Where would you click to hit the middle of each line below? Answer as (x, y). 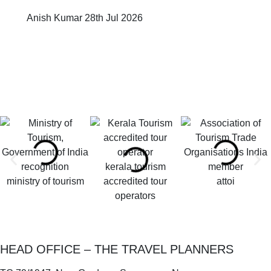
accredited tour (135, 181)
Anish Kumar (56, 18)
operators (135, 195)
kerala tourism (135, 166)
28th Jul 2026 (114, 18)
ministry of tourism (45, 181)
